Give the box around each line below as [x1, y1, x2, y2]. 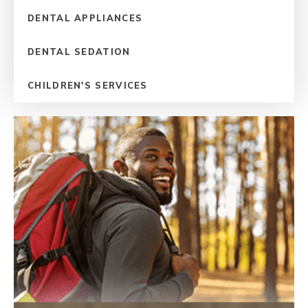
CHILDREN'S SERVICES [27, 79, 148, 91]
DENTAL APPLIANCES [27, 12, 143, 23]
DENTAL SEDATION [27, 45, 131, 57]
